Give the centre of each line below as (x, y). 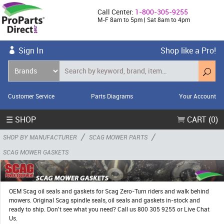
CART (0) (201, 119)
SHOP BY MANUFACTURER (40, 137)
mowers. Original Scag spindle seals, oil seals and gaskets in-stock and (104, 200)
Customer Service (31, 96)
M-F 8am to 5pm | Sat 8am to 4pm (144, 19)
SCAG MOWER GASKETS (36, 152)
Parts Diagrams (112, 96)
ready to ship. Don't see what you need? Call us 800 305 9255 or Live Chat (109, 209)
